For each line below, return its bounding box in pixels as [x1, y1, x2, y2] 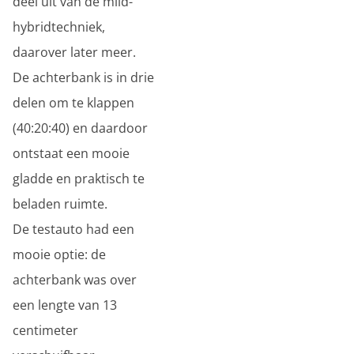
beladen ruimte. [13, 195, 107, 213]
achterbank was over [13, 271, 137, 288]
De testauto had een [13, 220, 134, 238]
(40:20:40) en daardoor [13, 119, 148, 137]
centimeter [13, 322, 78, 339]
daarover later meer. [13, 43, 136, 61]
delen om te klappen [13, 94, 134, 111]
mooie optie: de [13, 246, 106, 263]
